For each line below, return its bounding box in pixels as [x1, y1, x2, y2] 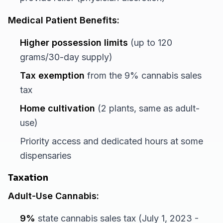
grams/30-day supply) [20, 52, 112, 62]
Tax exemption [20, 70, 85, 81]
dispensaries [20, 150, 71, 161]
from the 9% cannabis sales [85, 70, 202, 81]
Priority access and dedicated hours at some [20, 136, 203, 146]
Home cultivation [20, 103, 95, 113]
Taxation [8, 172, 48, 183]
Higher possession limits [20, 37, 128, 48]
